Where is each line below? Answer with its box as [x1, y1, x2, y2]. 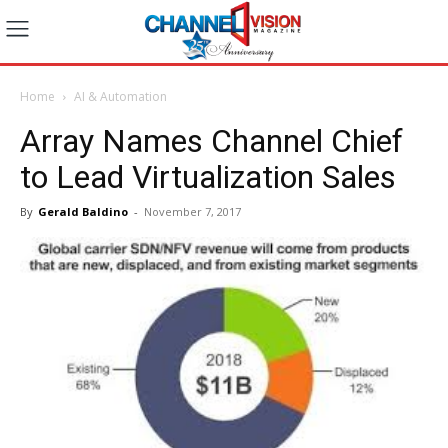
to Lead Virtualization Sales [20, 157, 396, 196]
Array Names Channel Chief [20, 121, 403, 160]
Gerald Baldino [38, 203, 128, 219]
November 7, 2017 [144, 203, 241, 219]
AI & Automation [74, 87, 167, 105]
